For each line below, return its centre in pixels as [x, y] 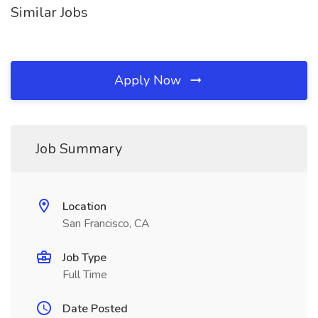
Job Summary [79, 149]
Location [84, 207]
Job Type [84, 258]
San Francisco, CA [106, 224]
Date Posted [95, 309]
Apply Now [149, 80]
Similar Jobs [49, 12]
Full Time [85, 275]
